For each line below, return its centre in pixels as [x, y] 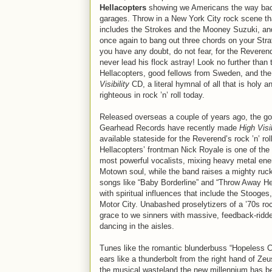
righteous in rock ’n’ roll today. [152, 95]
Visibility [114, 84]
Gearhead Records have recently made [169, 128]
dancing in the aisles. [137, 226]
